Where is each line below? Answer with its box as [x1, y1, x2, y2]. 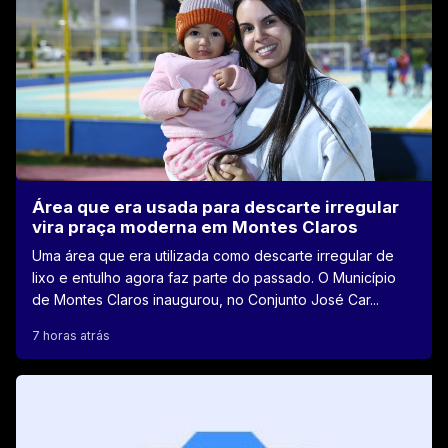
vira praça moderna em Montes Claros [32, 216, 358, 237]
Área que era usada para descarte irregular [32, 196, 399, 217]
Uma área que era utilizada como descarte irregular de [32, 246, 394, 264]
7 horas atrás [32, 327, 110, 343]
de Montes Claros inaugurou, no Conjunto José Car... [32, 290, 379, 308]
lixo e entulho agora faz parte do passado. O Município [32, 268, 396, 286]
